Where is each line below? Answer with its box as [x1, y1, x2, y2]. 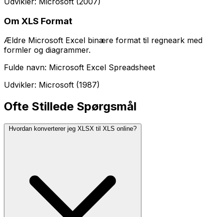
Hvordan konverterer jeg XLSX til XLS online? [9, 125, 137, 133]
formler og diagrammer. [4, 45, 91, 55]
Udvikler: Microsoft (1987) [4, 80, 100, 90]
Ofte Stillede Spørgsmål [4, 99, 137, 114]
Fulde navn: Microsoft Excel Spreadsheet [4, 62, 155, 73]
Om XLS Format [4, 15, 72, 27]
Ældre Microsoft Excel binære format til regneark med [4, 35, 202, 46]
